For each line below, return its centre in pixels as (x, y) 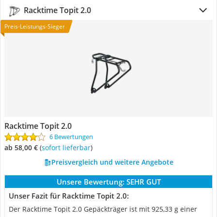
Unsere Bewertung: (90, 182)
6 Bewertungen (71, 137)
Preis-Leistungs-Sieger (35, 26)
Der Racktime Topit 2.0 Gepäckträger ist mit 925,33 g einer (103, 209)
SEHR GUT (143, 182)
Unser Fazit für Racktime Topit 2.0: (69, 196)
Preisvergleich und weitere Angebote (112, 162)
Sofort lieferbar (68, 147)
